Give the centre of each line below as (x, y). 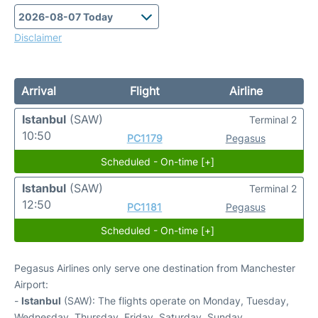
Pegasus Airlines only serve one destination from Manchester (155, 268)
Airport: (31, 284)
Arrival (39, 91)
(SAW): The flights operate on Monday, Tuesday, (175, 301)
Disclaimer (38, 37)
